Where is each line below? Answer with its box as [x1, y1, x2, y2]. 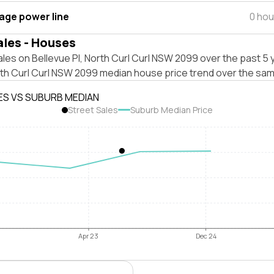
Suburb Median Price [130, 104, 213, 116]
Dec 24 [195, 231, 217, 241]
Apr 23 [78, 231, 99, 241]
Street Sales [67, 104, 118, 116]
